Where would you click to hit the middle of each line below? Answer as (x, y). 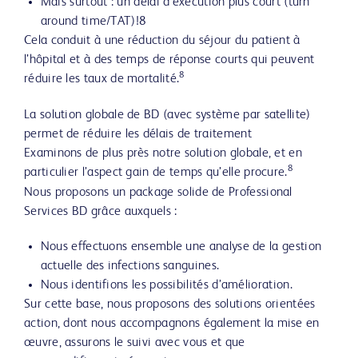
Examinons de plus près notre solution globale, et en (163, 153)
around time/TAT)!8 (93, 22)
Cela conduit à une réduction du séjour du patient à (162, 41)
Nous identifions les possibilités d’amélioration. (166, 285)
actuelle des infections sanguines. (130, 266)
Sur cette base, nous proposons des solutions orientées (170, 304)
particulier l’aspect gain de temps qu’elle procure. (156, 173)
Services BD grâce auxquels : (101, 212)
